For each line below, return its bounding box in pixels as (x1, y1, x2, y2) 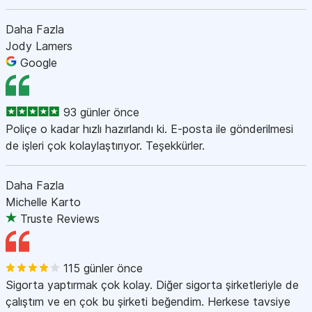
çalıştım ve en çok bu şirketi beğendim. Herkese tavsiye (6, 294, 290, 309)
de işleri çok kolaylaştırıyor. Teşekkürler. (6, 138, 205, 153)
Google (20, 55, 57, 70)
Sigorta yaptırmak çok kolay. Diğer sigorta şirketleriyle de (6, 277, 299, 292)
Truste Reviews (20, 211, 100, 226)
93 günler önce (63, 104, 139, 119)
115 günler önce (63, 260, 143, 275)
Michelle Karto (6, 194, 81, 209)
